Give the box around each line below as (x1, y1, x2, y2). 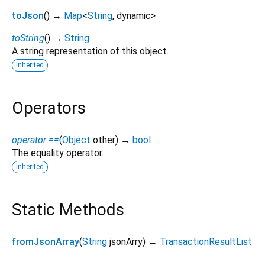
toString (12, 32, 44, 44)
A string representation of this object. (12, 45, 169, 57)
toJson (12, 9, 44, 21)
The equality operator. (12, 147, 104, 159)
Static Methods (12, 200, 124, 220)
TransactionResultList (160, 236, 252, 248)
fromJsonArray (12, 236, 79, 248)
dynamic (117, 9, 151, 21)
